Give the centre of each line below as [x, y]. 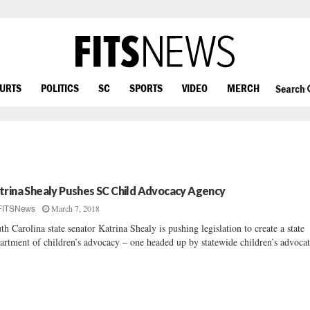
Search [291, 89]
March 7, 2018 [76, 208]
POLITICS [60, 88]
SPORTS [146, 88]
